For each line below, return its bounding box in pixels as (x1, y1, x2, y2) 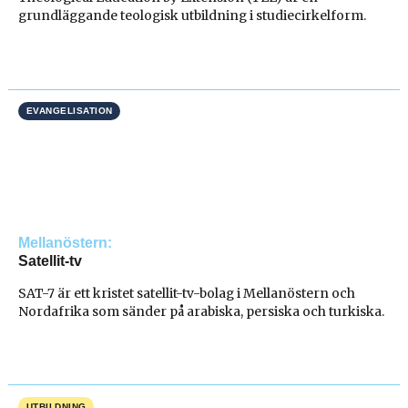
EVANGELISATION (25, 106, 113, 117)
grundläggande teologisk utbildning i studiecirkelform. (18, 7, 367, 25)
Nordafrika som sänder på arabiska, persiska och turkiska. (18, 302, 385, 320)
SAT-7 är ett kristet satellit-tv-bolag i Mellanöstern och (18, 284, 356, 301)
